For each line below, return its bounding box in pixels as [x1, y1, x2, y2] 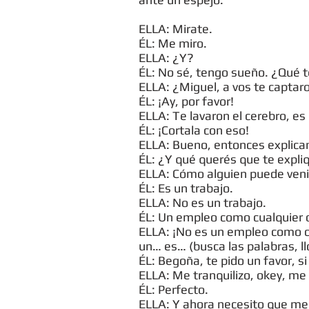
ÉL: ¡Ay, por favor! [139, 94, 234, 108]
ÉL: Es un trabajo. [139, 181, 233, 195]
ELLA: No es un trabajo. [139, 195, 266, 210]
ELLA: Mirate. [139, 21, 212, 36]
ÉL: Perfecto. [139, 282, 208, 297]
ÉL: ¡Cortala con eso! [139, 123, 249, 137]
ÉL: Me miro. [139, 36, 207, 50]
